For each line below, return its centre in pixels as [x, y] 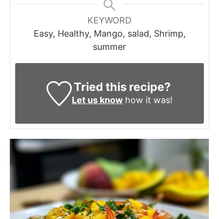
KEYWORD [109, 21]
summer [109, 47]
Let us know [97, 100]
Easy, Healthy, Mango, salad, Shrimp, [109, 34]
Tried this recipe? [122, 87]
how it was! [147, 100]
